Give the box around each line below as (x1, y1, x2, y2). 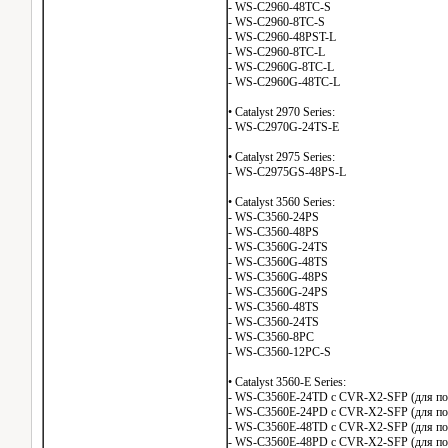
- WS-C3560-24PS (228, 210, 319, 224)
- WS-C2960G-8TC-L (228, 60, 334, 74)
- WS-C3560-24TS (228, 315, 319, 329)
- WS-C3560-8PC (228, 330, 314, 344)
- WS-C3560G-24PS (228, 285, 328, 299)
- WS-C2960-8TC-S (228, 15, 325, 29)
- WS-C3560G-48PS (228, 270, 328, 284)
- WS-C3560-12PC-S (228, 345, 331, 359)
